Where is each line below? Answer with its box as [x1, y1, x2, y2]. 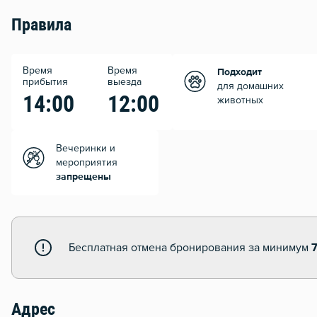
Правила [11, 18, 71, 35]
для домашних [217, 81, 284, 92]
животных [217, 96, 263, 106]
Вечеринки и [56, 144, 115, 154]
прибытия [23, 77, 68, 88]
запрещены [56, 172, 111, 183]
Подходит [217, 67, 262, 78]
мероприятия [56, 158, 117, 168]
